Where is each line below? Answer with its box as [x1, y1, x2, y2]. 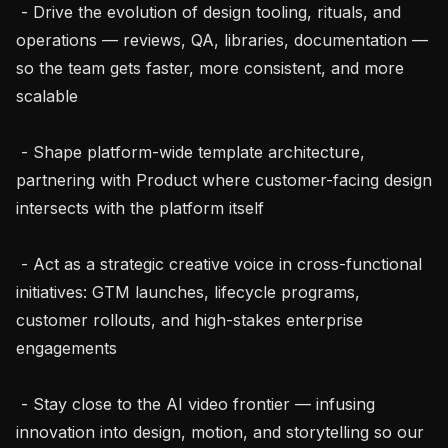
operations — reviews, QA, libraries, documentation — [16, 29, 428, 50]
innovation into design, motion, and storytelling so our [16, 421, 424, 442]
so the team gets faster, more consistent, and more [16, 57, 404, 78]
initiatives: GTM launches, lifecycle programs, [16, 281, 360, 302]
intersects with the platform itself [16, 197, 264, 218]
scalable [16, 85, 78, 106]
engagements [16, 337, 117, 358]
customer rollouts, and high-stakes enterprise [16, 309, 363, 330]
